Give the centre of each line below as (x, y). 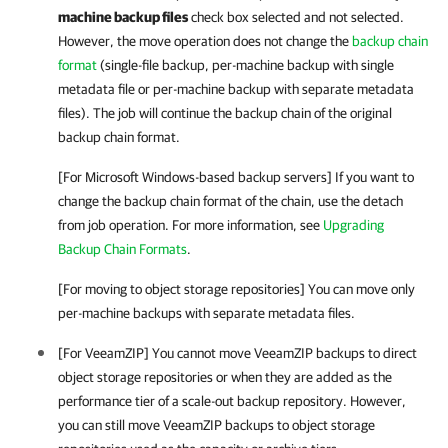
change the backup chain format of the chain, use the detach (230, 201)
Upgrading (353, 225)
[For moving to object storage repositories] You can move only (236, 289)
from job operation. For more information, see (190, 225)
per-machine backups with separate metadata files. (206, 313)
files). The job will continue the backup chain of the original (225, 113)
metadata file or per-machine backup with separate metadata (236, 89)
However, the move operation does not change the (205, 41)
